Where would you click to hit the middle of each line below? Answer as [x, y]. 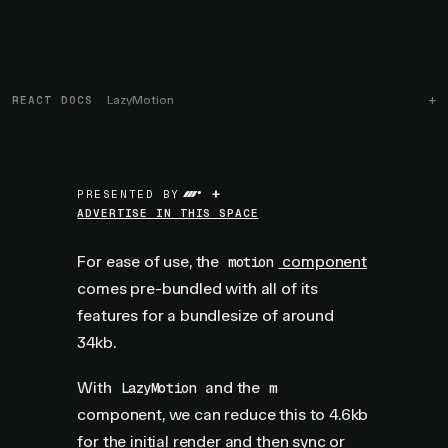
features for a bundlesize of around [205, 315]
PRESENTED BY [128, 194]
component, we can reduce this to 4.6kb [223, 414]
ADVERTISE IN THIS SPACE [168, 213]
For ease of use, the [150, 261]
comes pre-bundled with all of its [198, 288]
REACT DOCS [52, 100]
